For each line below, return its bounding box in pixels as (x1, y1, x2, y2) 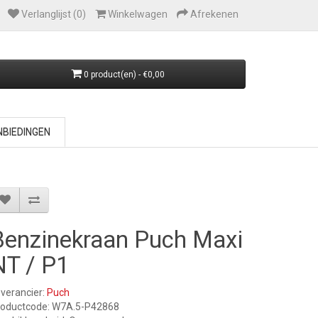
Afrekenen (190, 9, 238, 20)
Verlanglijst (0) (21, 9, 86, 20)
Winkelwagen (108, 9, 168, 20)
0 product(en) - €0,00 (84, 70, 165, 79)
